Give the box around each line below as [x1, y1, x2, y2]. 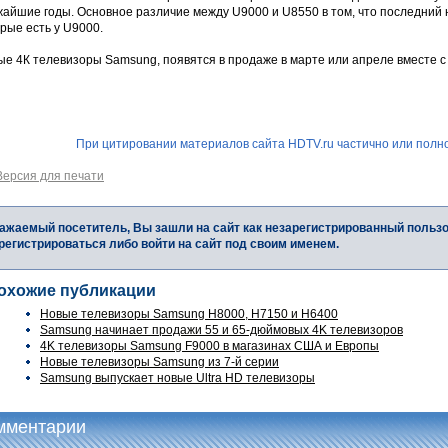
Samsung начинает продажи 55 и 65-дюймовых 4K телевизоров [40, 323, 403, 338]
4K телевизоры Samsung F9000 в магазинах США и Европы [40, 339, 379, 354]
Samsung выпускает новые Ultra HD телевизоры [40, 371, 315, 386]
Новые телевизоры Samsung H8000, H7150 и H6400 [40, 307, 338, 322]
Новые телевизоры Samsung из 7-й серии [40, 355, 279, 370]
